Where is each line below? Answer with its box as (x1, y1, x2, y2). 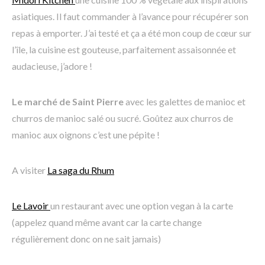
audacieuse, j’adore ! (12, 60, 92, 72)
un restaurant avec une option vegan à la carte (50, 200, 233, 212)
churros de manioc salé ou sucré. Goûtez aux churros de (12, 112, 233, 124)
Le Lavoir (12, 200, 50, 212)
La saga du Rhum (47, 164, 114, 176)
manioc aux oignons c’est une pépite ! (12, 129, 160, 141)
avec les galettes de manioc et (125, 96, 245, 108)
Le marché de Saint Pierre (12, 96, 125, 108)
